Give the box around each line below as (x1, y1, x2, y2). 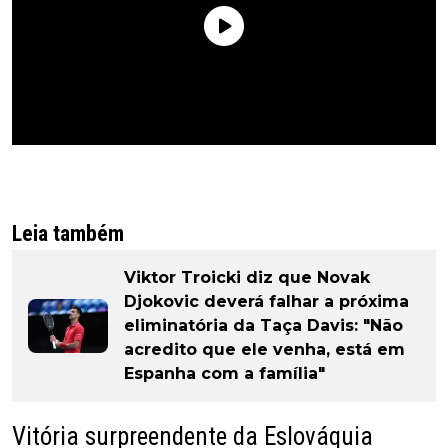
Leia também (12, 221, 124, 247)
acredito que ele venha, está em (124, 340, 405, 360)
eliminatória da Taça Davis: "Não (124, 316, 403, 336)
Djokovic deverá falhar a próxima (124, 292, 409, 312)
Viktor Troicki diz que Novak (124, 268, 370, 288)
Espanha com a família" (124, 364, 325, 384)
